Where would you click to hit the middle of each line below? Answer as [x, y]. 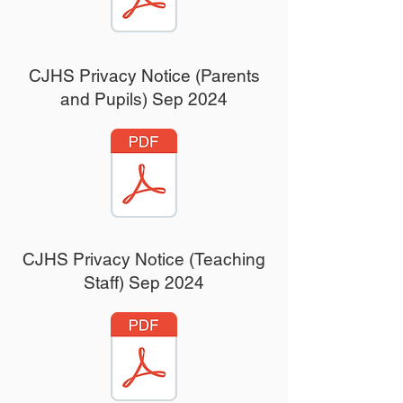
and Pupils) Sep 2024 [144, 99]
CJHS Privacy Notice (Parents [144, 76]
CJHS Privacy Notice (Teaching [144, 259]
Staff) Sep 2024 [144, 282]
